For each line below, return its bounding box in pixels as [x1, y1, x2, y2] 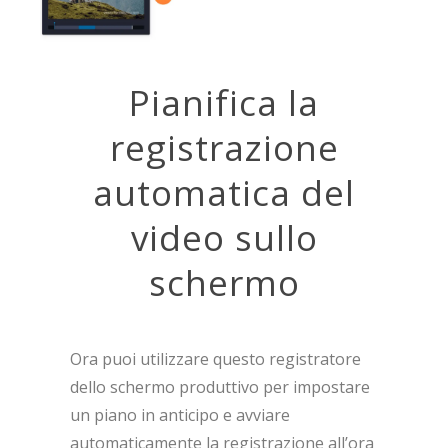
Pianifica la [129, 79, 319, 127]
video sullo [130, 214, 318, 262]
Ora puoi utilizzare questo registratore [70, 348, 361, 371]
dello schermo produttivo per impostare [70, 376, 370, 399]
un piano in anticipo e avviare [70, 404, 290, 427]
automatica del [93, 169, 355, 217]
